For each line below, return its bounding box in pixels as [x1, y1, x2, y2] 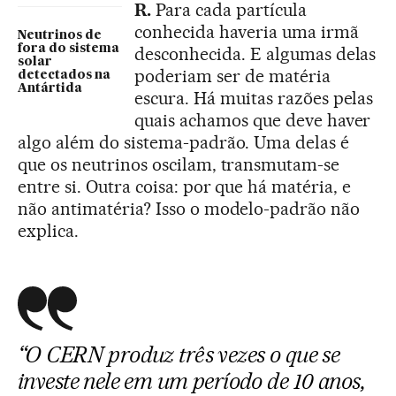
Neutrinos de [18, 29, 102, 42]
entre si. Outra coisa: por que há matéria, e [18, 176, 352, 198]
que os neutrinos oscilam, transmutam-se [18, 154, 340, 176]
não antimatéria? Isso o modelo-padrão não [18, 198, 361, 220]
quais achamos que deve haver [134, 110, 371, 132]
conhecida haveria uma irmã [134, 21, 359, 43]
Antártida [18, 82, 82, 95]
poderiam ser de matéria [134, 65, 331, 88]
